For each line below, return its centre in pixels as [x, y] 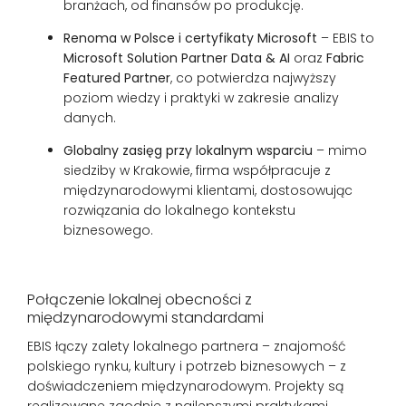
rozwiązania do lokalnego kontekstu [179, 210]
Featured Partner [117, 77]
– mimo [340, 150]
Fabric [345, 58]
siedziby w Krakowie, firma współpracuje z [197, 170]
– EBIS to [346, 38]
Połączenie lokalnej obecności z [140, 299]
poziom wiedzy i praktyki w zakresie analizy [201, 97]
